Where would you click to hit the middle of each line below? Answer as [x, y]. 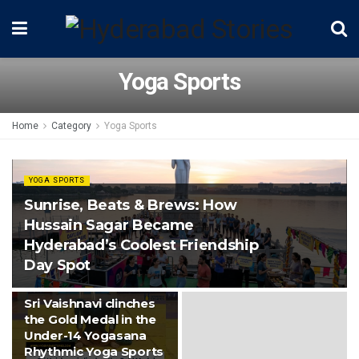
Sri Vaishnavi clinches [90, 303]
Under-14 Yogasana [85, 335]
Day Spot [58, 265]
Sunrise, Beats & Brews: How [131, 205]
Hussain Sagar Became [109, 225]
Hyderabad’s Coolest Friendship [141, 245]
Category [71, 126]
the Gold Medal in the [90, 319]
